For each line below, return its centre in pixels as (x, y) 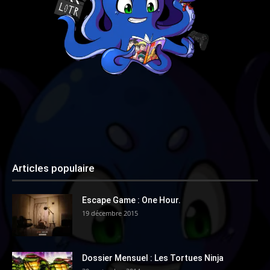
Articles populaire (53, 168)
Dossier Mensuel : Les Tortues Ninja (153, 258)
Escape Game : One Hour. (131, 200)
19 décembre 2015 (110, 213)
